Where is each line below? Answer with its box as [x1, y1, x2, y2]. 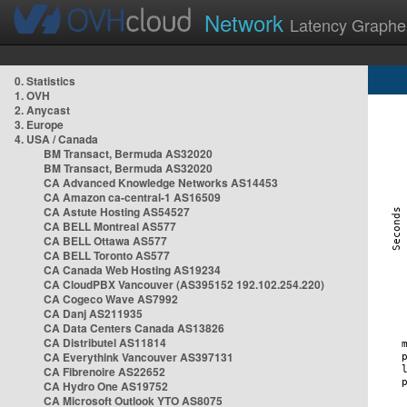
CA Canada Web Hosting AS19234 [44, 262, 221, 278]
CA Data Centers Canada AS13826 [44, 320, 224, 336]
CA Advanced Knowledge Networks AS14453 [44, 174, 278, 191]
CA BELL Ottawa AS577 [44, 233, 167, 249]
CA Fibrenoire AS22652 [44, 363, 165, 380]
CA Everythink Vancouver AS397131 [44, 349, 233, 365]
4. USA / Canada [15, 131, 98, 147]
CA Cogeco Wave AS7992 [44, 291, 178, 307]
